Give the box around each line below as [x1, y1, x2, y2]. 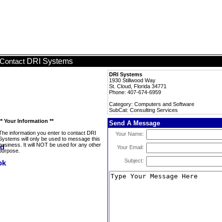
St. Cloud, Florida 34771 [109, 83, 166, 89]
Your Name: [115, 131, 144, 137]
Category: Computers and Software [109, 101, 194, 107]
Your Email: [117, 144, 144, 150]
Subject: [124, 158, 144, 164]
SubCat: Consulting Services [109, 107, 178, 113]
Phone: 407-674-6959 [109, 89, 161, 95]
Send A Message [109, 119, 160, 127]
